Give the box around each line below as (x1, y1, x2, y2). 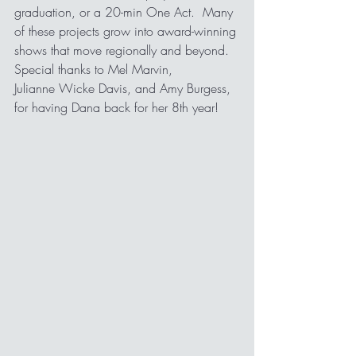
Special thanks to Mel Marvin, (14, 60, 172, 78)
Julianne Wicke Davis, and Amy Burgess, (14, 79, 234, 97)
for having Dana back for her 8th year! (14, 99, 230, 116)
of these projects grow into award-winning (14, 22, 240, 40)
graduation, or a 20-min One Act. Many (14, 3, 237, 21)
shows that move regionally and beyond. (14, 41, 237, 59)
